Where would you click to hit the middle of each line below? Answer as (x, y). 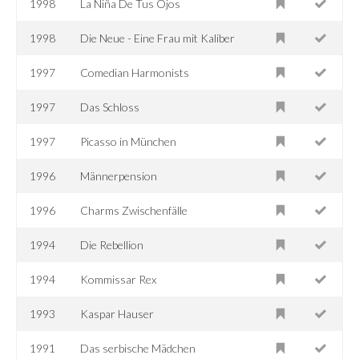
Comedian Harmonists (135, 72)
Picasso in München (129, 141)
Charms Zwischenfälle (134, 210)
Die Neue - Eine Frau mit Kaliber (158, 38)
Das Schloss (110, 107)
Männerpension (119, 175)
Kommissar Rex (119, 279)
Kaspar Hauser (117, 313)
